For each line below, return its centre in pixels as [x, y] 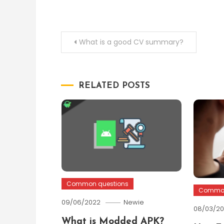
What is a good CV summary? [131, 42]
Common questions [97, 184]
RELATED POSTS [114, 86]
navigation [98, 65]
